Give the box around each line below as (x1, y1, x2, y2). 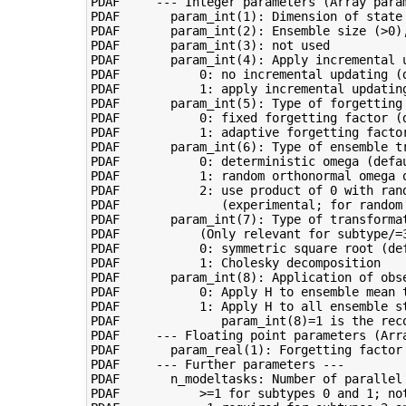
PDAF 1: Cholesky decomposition (90, 256, 381, 271)
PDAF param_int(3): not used (90, 38, 330, 53)
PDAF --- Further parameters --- (90, 357, 344, 372)
